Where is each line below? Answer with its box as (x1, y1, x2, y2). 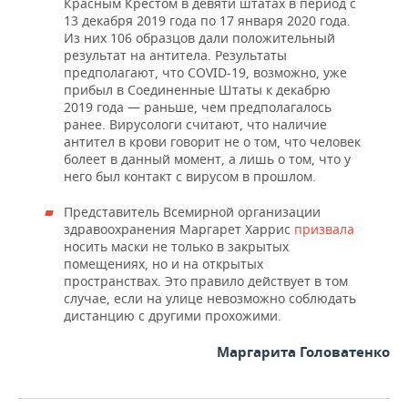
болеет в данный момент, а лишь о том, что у (64, 150, 351, 168)
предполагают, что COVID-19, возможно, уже (64, 64, 347, 81)
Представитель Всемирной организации (64, 203, 321, 220)
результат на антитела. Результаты (64, 46, 287, 64)
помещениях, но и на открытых (64, 255, 263, 272)
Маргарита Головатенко (217, 342, 390, 362)
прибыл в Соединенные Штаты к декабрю (64, 81, 331, 98)
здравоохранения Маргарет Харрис (64, 220, 294, 238)
